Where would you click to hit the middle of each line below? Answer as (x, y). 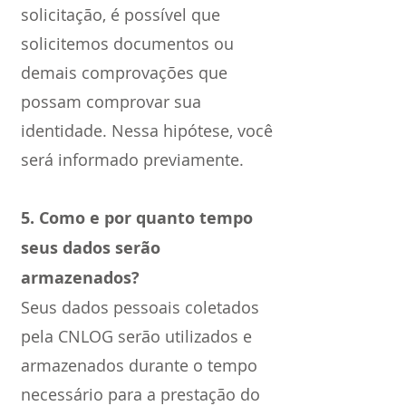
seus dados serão (91, 248)
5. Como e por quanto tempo (137, 218)
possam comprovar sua (111, 101)
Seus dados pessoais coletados (140, 307)
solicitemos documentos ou (127, 43)
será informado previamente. (132, 159)
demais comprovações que (124, 72)
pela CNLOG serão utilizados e (136, 336)
